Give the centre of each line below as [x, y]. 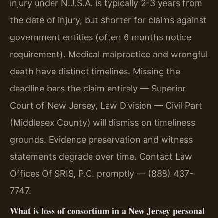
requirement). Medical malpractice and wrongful [109, 54]
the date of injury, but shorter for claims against [108, 20]
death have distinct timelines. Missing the [95, 71]
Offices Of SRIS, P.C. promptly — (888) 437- [101, 173]
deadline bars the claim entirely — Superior [98, 88]
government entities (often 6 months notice [100, 37]
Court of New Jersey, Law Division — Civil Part [106, 105]
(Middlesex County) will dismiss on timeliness [102, 122]
